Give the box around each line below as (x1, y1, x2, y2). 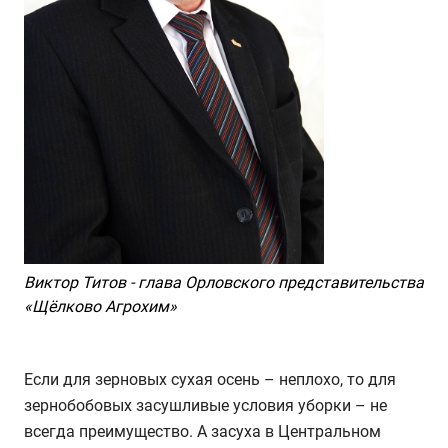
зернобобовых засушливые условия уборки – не (24, 395, 387, 415)
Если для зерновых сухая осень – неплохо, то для (24, 369, 396, 389)
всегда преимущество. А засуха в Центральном (24, 421, 381, 441)
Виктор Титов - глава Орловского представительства (24, 272, 424, 292)
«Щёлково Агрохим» (24, 296, 177, 316)
